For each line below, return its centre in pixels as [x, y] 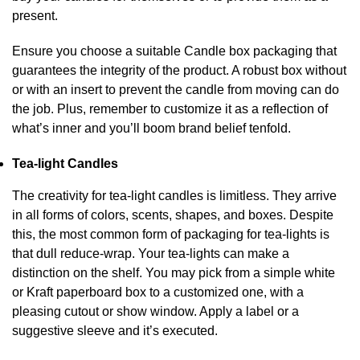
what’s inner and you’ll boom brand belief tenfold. [156, 128]
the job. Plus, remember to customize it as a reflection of [170, 109]
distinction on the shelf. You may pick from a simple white [174, 273]
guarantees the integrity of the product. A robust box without [179, 70]
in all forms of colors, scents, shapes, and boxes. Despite [173, 215]
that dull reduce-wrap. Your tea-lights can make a [151, 254]
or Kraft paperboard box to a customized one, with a [158, 292]
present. [35, 16]
